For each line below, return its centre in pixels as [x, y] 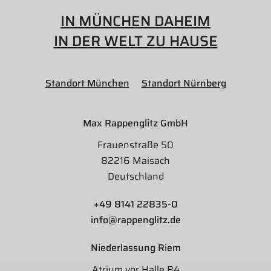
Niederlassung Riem [135, 248]
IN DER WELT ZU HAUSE [135, 41]
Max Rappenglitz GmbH [135, 123]
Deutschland [135, 176]
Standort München [87, 83]
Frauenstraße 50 [135, 145]
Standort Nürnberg [184, 83]
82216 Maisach [135, 161]
